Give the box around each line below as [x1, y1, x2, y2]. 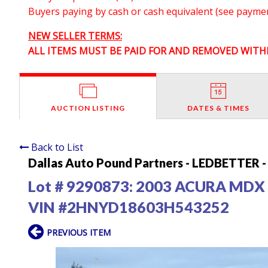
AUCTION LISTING [50, 103, 125, 112]
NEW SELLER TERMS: [28, 29, 122, 42]
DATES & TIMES [187, 103, 250, 112]
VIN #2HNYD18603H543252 [28, 197, 229, 216]
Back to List [31, 140, 83, 154]
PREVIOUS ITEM [47, 226, 111, 238]
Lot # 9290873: [28, 176, 136, 195]
